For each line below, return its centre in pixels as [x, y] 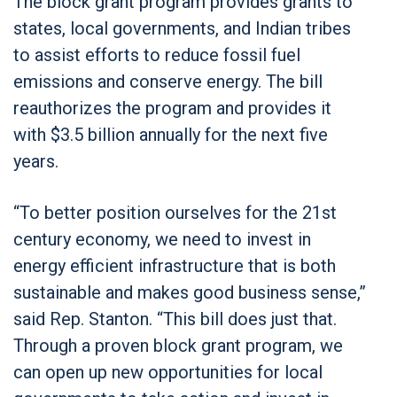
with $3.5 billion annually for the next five [171, 134]
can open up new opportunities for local [168, 372]
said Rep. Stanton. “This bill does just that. [175, 319]
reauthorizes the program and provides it [172, 108]
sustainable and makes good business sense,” [190, 292]
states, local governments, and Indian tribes [182, 28]
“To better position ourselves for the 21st [175, 212]
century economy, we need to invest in [162, 239]
